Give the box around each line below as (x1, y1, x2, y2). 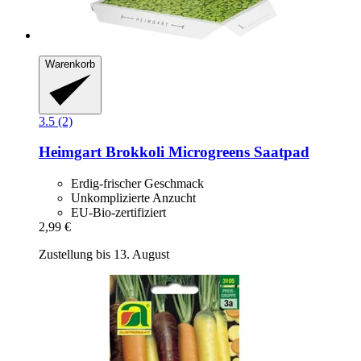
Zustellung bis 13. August (39, 247, 169, 262)
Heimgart (39, 143, 102, 161)
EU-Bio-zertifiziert (71, 205, 166, 220)
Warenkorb (45, 58, 95, 71)
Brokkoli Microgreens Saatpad (102, 143, 309, 161)
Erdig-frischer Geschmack (71, 176, 204, 191)
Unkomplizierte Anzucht (71, 191, 196, 205)
